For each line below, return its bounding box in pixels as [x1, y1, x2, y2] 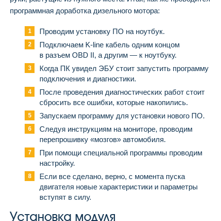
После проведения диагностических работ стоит [39, 88, 205, 96]
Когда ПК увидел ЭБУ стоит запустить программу [39, 64, 209, 73]
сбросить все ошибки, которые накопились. [39, 98, 188, 107]
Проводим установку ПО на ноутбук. [39, 27, 165, 36]
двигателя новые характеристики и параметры [39, 183, 198, 191]
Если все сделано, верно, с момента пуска [39, 172, 185, 181]
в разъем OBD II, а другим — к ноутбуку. [39, 51, 177, 59]
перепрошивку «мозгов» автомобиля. [39, 135, 166, 144]
